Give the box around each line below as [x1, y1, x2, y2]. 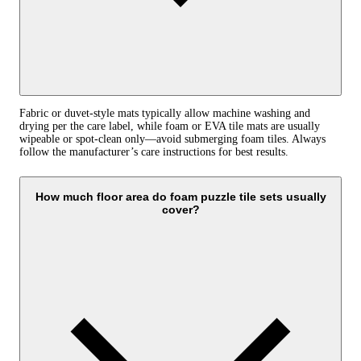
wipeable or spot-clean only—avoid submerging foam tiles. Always [19, 133, 326, 146]
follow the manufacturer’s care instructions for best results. [19, 146, 288, 159]
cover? [161, 203, 200, 217]
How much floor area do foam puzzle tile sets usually [35, 190, 326, 204]
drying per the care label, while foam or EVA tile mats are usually [19, 120, 320, 133]
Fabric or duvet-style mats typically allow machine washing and [19, 107, 310, 120]
